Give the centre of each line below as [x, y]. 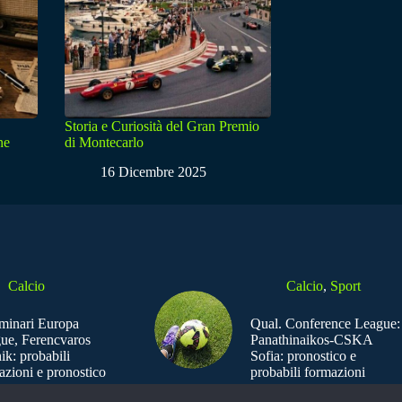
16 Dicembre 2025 [153, 172]
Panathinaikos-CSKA [311, 340]
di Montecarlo [104, 143]
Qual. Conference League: [325, 324]
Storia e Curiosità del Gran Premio [162, 127]
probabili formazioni [307, 372]
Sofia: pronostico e [303, 356]
